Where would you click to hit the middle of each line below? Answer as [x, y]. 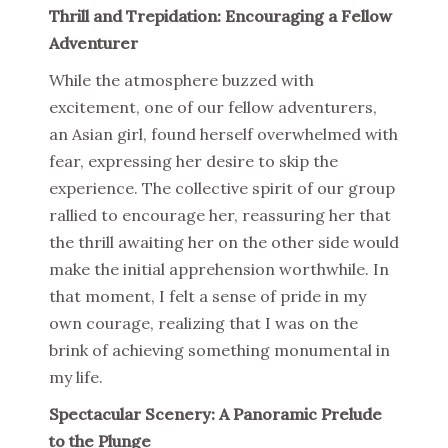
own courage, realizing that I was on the [203, 323]
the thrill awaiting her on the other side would [224, 242]
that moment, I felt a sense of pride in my [207, 296]
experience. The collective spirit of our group [222, 188]
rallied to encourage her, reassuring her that [220, 215]
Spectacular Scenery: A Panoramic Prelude [215, 414]
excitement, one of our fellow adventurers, [213, 107]
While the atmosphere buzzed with [181, 80]
